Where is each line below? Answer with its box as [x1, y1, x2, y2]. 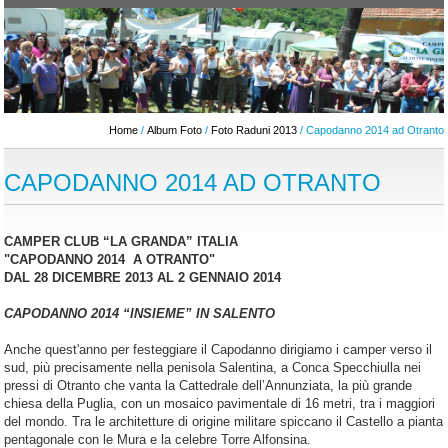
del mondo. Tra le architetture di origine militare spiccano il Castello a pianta [4, 414, 444, 430]
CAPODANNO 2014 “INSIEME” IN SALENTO [4, 306, 276, 322]
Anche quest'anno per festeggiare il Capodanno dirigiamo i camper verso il [4, 342, 433, 358]
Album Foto [146, 124, 202, 137]
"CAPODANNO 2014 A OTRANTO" [4, 252, 216, 268]
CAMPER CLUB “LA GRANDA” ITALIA [4, 234, 239, 250]
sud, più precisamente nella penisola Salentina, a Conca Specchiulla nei [4, 360, 422, 376]
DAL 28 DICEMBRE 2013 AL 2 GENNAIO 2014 [4, 270, 282, 286]
